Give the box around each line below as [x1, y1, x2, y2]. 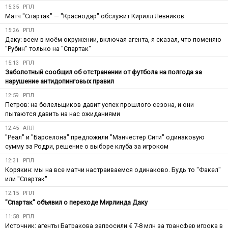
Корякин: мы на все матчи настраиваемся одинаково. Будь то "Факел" [5, 165, 221, 174]
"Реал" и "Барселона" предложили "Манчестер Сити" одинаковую [5, 133, 205, 141]
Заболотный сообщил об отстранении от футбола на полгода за [5, 68, 202, 76]
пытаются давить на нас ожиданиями [5, 109, 120, 118]
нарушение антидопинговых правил [5, 77, 114, 85]
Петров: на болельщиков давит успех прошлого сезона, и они [5, 100, 194, 108]
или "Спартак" [5, 175, 47, 183]
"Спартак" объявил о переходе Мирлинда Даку [5, 198, 148, 206]
